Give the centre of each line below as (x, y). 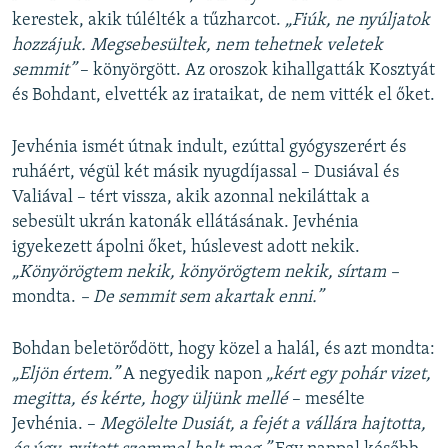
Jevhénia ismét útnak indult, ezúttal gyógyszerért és (209, 147)
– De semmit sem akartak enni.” (199, 297)
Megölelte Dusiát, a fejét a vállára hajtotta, (263, 424)
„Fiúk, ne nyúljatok (357, 20)
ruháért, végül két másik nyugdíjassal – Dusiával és (205, 172)
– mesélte (326, 399)
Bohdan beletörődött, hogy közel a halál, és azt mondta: (223, 349)
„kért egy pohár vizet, (348, 374)
